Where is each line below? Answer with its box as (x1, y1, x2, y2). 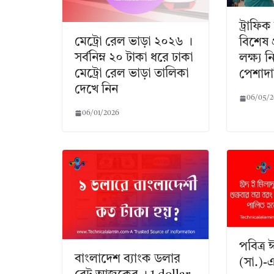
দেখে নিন (75, 83, 118, 96)
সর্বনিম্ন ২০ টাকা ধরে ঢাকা (75, 51, 193, 64)
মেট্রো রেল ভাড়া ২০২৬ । (75, 35, 193, 48)
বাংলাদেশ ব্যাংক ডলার (75, 253, 180, 266)
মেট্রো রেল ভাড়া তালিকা (75, 67, 189, 80)
